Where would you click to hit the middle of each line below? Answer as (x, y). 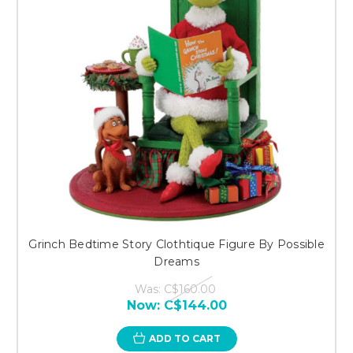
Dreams (176, 261)
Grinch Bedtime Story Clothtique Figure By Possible (176, 244)
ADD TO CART (184, 338)
